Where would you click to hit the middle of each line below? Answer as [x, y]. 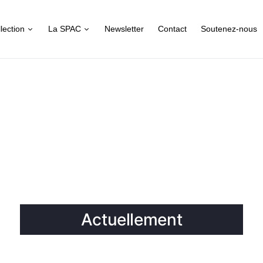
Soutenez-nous [229, 29]
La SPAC [65, 29]
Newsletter [124, 29]
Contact [173, 29]
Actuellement [131, 220]
